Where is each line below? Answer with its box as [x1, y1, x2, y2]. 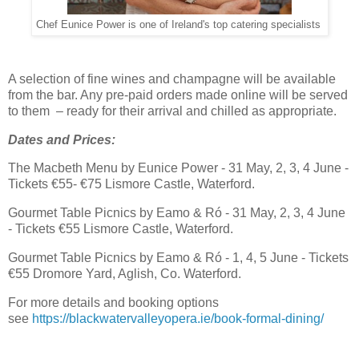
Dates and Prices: [8, 132, 115, 147]
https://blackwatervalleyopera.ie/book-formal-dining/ [32, 311, 324, 325]
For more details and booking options [8, 295, 219, 309]
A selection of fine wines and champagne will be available [8, 71, 336, 86]
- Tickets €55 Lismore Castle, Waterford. [8, 222, 233, 236]
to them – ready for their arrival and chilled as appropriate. [8, 103, 337, 118]
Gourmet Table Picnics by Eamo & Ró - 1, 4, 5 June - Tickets [8, 251, 349, 265]
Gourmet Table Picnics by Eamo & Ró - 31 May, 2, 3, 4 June [8, 206, 345, 220]
